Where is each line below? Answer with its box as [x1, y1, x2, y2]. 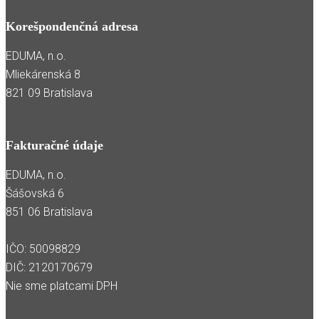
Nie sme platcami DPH [6, 278, 117, 293]
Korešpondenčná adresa [6, 19, 138, 33]
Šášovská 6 [6, 186, 64, 200]
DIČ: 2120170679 [6, 260, 93, 274]
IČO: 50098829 [6, 241, 80, 256]
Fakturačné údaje [6, 137, 103, 152]
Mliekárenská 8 [6, 67, 80, 81]
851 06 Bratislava [6, 204, 93, 219]
